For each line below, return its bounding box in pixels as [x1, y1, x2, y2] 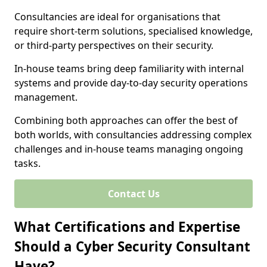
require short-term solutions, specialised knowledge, [14, 24, 253, 38]
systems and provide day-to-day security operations [14, 76, 248, 89]
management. [14, 91, 77, 104]
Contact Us [107, 187, 160, 200]
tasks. [14, 157, 41, 170]
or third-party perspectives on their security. [14, 39, 213, 52]
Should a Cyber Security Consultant [14, 237, 250, 256]
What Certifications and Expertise [14, 218, 240, 236]
